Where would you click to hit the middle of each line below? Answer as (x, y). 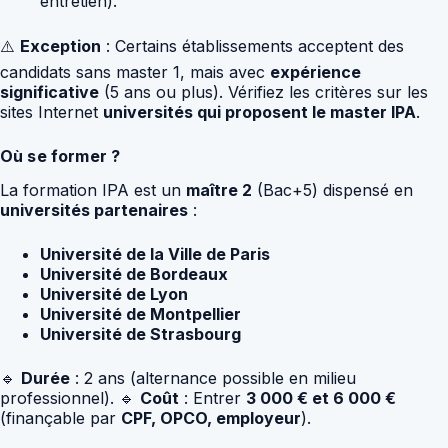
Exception (60, 45)
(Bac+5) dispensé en (332, 190)
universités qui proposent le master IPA (259, 111)
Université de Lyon (114, 294)
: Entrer (212, 398)
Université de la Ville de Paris (155, 254)
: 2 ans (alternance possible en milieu (213, 378)
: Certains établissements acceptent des (252, 45)
